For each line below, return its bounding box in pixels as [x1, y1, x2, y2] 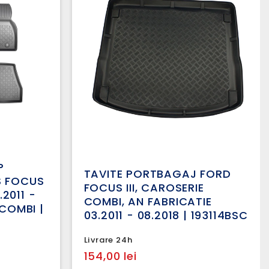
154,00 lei [83, 249, 137, 264]
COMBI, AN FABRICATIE [83, 194, 212, 210]
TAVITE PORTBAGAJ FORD [83, 166, 231, 182]
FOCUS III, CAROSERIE [83, 180, 204, 196]
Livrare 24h [83, 234, 133, 246]
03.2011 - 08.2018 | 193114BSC [83, 208, 248, 223]
